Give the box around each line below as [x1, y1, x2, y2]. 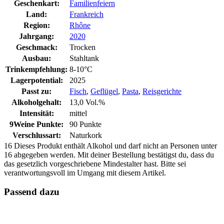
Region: [23, 20, 50, 29]
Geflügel [90, 86, 118, 95]
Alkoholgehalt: [11, 97, 61, 106]
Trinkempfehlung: [5, 64, 67, 73]
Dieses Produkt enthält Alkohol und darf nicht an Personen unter [14, 141, 217, 150]
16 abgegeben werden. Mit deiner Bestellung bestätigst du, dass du [4, 150, 214, 159]
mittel [69, 108, 87, 117]
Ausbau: [22, 53, 51, 62]
